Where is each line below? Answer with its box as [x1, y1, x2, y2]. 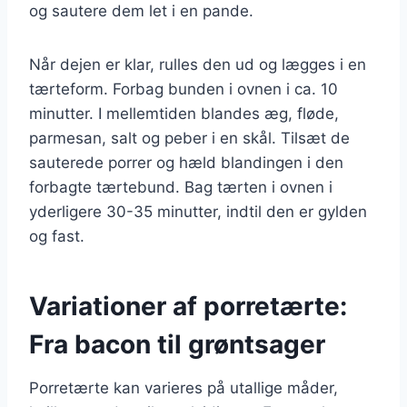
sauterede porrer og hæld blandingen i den [29, 153, 343, 172]
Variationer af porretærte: [29, 290, 347, 322]
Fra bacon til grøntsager [29, 328, 325, 360]
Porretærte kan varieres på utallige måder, [29, 378, 338, 397]
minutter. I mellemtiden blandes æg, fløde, [29, 104, 339, 123]
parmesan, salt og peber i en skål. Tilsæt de [29, 128, 350, 147]
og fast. [29, 226, 84, 245]
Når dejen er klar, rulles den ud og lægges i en [29, 55, 366, 74]
